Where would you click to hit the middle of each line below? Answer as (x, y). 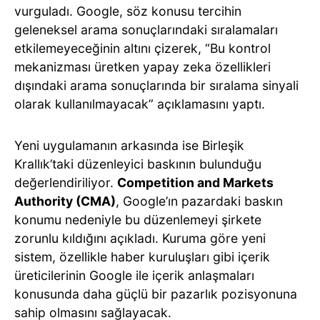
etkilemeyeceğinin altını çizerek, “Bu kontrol (142, 49)
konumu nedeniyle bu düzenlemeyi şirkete (138, 220)
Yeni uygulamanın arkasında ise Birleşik (129, 146)
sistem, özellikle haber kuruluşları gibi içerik (142, 257)
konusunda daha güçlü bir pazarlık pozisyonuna (156, 294)
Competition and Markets (195, 183)
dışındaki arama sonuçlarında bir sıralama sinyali (156, 86)
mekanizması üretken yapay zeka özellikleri (142, 67)
